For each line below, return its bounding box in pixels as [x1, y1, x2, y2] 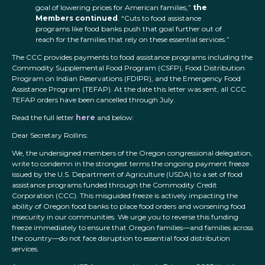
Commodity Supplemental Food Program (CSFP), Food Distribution [12, 63, 245, 73]
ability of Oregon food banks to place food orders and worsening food [12, 202, 245, 211]
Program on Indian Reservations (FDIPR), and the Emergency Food [12, 74, 241, 83]
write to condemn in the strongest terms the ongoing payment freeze [12, 159, 249, 169]
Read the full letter [12, 113, 76, 122]
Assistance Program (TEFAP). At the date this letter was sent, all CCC [12, 85, 246, 94]
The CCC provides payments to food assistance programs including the [12, 53, 253, 62]
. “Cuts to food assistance [118, 14, 201, 23]
